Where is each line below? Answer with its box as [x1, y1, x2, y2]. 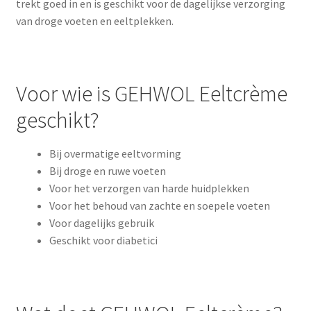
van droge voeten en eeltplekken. [15, 13, 174, 28]
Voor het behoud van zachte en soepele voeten [49, 199, 270, 213]
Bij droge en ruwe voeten [49, 164, 166, 178]
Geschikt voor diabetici [49, 233, 158, 248]
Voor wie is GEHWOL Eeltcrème [15, 80, 287, 108]
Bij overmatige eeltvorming [49, 146, 181, 161]
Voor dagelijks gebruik [49, 216, 154, 230]
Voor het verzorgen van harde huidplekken [49, 181, 249, 196]
